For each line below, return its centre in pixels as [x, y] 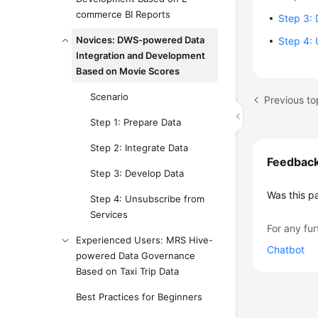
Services [109, 214]
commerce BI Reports [124, 14]
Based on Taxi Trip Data [128, 271]
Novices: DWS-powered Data [141, 40]
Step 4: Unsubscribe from [148, 199]
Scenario [110, 97]
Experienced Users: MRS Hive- [145, 240]
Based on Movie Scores [128, 71]
